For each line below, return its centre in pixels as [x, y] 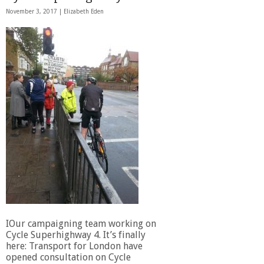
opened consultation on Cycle [68, 257]
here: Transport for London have [74, 246]
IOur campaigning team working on [81, 223]
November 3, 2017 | [35, 11]
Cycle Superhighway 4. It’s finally [76, 235]
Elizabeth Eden [84, 11]
